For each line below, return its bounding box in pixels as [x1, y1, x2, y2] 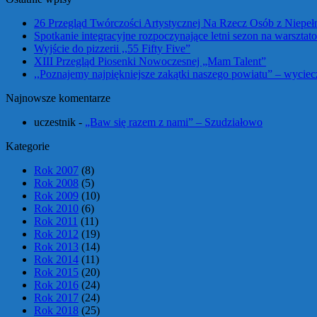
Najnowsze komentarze [6, 92, 110, 105]
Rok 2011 [34, 215, 78, 228]
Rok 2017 [34, 292, 79, 304]
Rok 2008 [34, 177, 79, 190]
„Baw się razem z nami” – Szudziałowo [85, 116, 263, 129]
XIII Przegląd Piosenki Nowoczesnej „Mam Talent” [34, 55, 266, 68]
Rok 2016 [34, 279, 79, 292]
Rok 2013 [34, 241, 79, 253]
